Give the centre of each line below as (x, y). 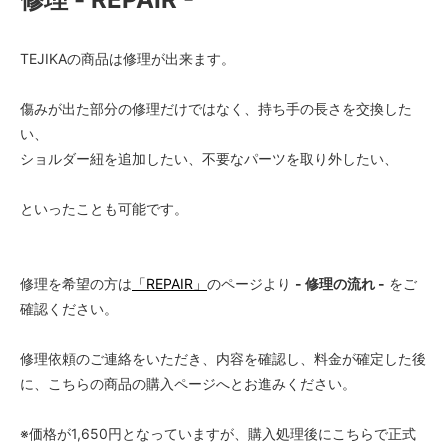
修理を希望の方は (76, 284)
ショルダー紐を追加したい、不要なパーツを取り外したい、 (209, 159)
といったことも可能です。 (104, 209)
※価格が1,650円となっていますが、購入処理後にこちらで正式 (218, 434)
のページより (251, 284)
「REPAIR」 (169, 284)
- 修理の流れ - (340, 284)
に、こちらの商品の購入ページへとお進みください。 (188, 384)
